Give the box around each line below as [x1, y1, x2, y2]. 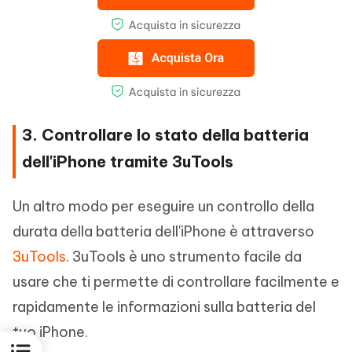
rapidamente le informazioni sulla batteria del [13, 297, 316, 316]
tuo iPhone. [13, 322, 88, 341]
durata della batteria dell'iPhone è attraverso [13, 222, 314, 240]
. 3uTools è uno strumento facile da [66, 247, 302, 266]
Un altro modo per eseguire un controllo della [13, 196, 314, 215]
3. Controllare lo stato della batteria [22, 124, 309, 145]
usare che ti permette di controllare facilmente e [13, 272, 339, 291]
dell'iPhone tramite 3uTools [22, 151, 233, 171]
